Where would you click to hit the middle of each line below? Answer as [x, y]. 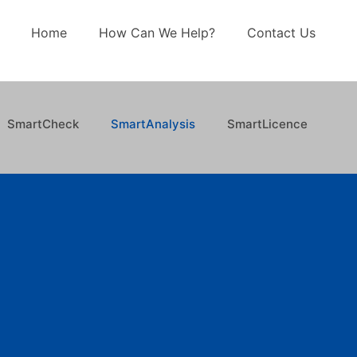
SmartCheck [43, 124]
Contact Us [281, 33]
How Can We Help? [157, 33]
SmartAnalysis [153, 124]
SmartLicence [267, 124]
